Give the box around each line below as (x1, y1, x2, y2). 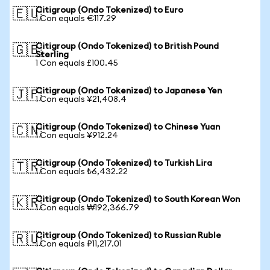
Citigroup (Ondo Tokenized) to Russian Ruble (36, 231, 221, 240)
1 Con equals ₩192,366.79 (36, 204, 139, 212)
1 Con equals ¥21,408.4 (36, 95, 127, 104)
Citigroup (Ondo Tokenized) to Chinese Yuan (36, 123, 220, 131)
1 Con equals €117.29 (36, 14, 116, 23)
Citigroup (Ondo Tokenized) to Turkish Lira (36, 159, 212, 168)
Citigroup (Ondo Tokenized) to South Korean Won (36, 195, 240, 204)
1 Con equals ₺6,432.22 (36, 168, 128, 176)
